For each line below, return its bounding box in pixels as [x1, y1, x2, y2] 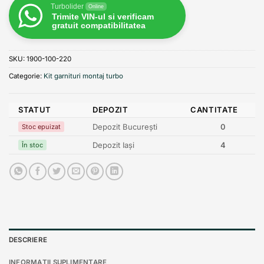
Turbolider [51, 2, 84, 11]
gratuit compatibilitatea [52, 21, 146, 31]
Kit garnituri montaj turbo [44, 71, 123, 80]
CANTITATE [190, 104, 238, 114]
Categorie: [9, 71, 44, 80]
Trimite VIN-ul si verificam [52, 12, 154, 22]
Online [88, 4, 104, 10]
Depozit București [93, 121, 157, 131]
